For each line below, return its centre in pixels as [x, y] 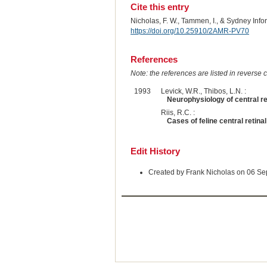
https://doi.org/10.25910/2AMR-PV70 [190, 31]
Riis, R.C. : [178, 113]
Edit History [155, 151]
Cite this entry [159, 7]
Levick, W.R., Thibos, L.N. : [203, 91]
